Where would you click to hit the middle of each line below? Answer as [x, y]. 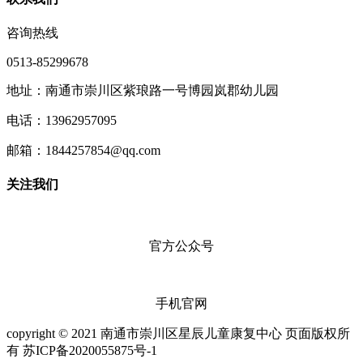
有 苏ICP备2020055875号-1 [82, 351]
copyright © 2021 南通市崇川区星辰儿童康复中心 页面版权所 [178, 334]
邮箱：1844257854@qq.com [83, 150]
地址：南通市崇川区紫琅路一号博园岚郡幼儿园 [143, 90]
